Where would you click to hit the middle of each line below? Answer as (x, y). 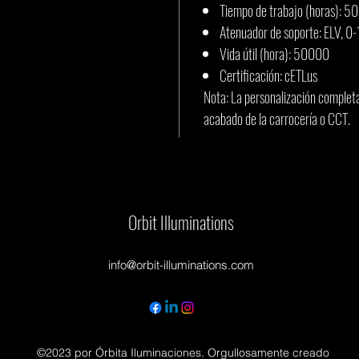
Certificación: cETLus (268, 75)
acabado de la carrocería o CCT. (277, 119)
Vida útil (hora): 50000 (274, 54)
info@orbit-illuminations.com (181, 265)
